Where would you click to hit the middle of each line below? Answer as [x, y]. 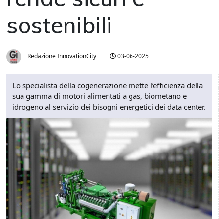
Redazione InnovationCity [61, 56]
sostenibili [59, 25]
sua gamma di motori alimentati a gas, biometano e [99, 96]
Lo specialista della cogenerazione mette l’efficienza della [108, 85]
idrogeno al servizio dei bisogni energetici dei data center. [109, 107]
